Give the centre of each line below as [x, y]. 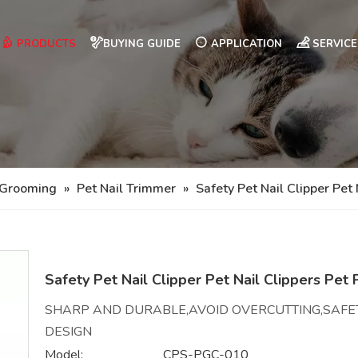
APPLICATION [245, 44]
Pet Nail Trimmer [126, 189]
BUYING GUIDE [142, 44]
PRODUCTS [45, 44]
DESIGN [68, 332]
